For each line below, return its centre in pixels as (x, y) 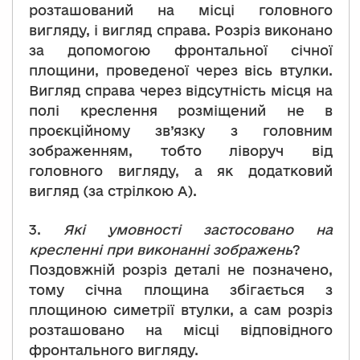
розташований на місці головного (181, 10)
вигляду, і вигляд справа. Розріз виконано (181, 31)
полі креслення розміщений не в (181, 111)
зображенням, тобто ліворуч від (181, 151)
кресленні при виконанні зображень (161, 250)
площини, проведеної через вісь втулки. (181, 71)
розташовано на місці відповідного (181, 330)
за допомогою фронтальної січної (181, 51)
